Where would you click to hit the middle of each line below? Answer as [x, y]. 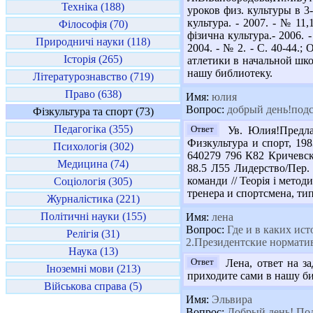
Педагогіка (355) [93, 129]
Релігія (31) [93, 234]
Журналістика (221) [93, 199]
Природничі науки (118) [93, 42]
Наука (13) [93, 251]
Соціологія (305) [93, 181]
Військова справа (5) [93, 286]
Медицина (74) [93, 164]
